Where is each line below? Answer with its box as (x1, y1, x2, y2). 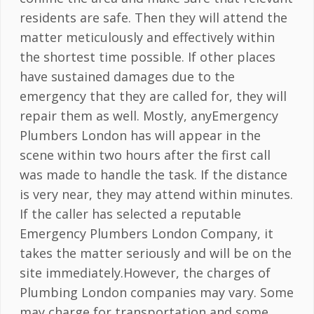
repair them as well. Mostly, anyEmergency (19, 107, 278, 125)
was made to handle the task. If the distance (19, 166, 287, 184)
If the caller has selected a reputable (19, 205, 241, 223)
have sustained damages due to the (19, 68, 235, 86)
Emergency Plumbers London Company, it (19, 225, 273, 243)
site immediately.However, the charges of (19, 264, 271, 282)
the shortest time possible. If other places (19, 48, 275, 66)
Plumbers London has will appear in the (19, 127, 261, 144)
